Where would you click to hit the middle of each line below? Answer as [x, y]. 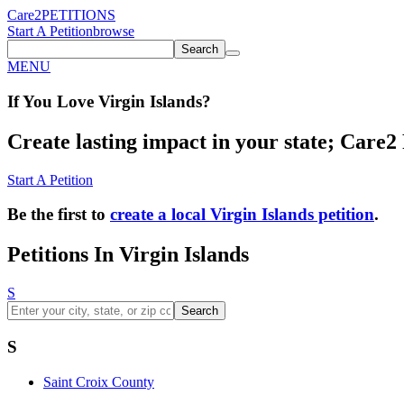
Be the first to [59, 215]
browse [114, 31]
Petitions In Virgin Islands [128, 255]
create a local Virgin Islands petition [242, 215]
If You [30, 101]
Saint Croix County [99, 381]
